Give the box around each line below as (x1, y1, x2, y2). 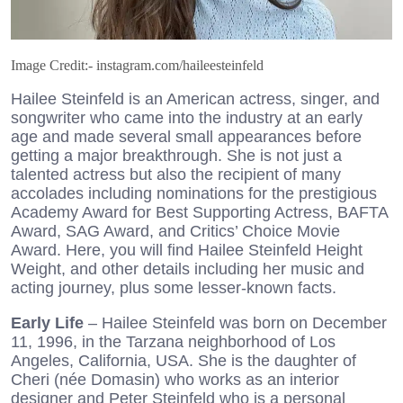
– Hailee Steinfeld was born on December (84, 314, 387, 333)
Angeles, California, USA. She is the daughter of (11, 352, 356, 371)
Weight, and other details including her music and (11, 260, 364, 279)
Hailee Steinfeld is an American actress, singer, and (11, 90, 380, 109)
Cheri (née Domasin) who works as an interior (11, 371, 339, 390)
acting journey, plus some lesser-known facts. (11, 279, 336, 298)
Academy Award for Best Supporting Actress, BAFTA (11, 203, 388, 222)
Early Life (11, 314, 84, 333)
